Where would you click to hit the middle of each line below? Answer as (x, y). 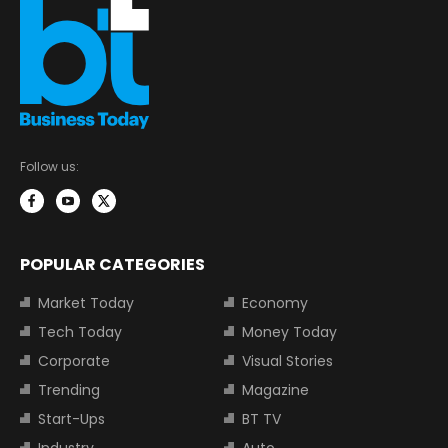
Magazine (275, 389)
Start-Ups (71, 418)
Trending (69, 389)
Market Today (86, 302)
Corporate (74, 360)
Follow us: (49, 166)
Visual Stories (287, 360)
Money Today (289, 331)
